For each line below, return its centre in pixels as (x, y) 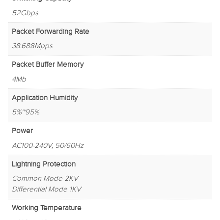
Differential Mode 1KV (46, 190)
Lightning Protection (43, 164)
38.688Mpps (32, 46)
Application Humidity (44, 98)
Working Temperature (46, 208)
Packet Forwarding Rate (50, 31)
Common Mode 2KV (45, 179)
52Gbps (25, 13)
